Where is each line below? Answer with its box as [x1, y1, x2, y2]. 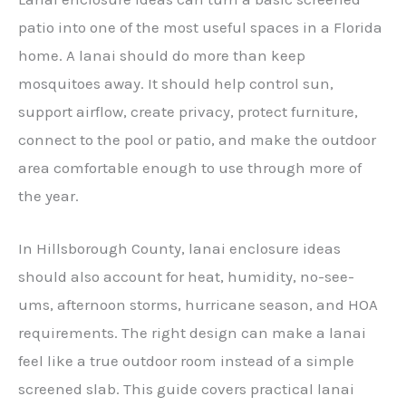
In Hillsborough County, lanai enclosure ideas [18, 238, 341, 257]
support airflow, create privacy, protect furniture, [18, 101, 358, 121]
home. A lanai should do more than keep [18, 45, 305, 64]
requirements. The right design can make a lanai [18, 323, 366, 342]
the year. [18, 186, 79, 205]
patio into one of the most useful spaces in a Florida [18, 17, 382, 36]
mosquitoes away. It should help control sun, [18, 73, 333, 92]
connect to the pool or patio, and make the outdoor [18, 130, 376, 149]
